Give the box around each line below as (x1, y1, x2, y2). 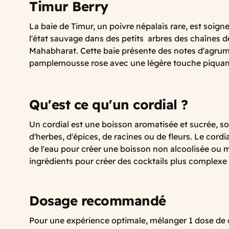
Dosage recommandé (29, 192, 166, 209)
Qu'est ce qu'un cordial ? (29, 96, 192, 113)
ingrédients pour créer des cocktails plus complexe (29, 155, 227, 166)
